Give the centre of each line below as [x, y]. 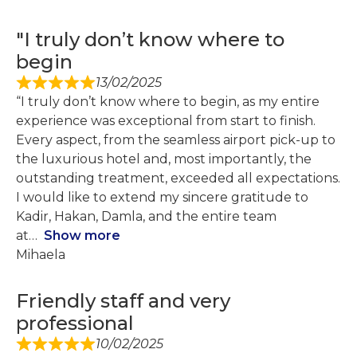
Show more [82, 236]
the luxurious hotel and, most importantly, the [164, 159]
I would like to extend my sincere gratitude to [162, 198]
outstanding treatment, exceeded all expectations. [178, 178]
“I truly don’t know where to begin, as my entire [168, 102]
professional [75, 324]
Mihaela [41, 255]
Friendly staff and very [123, 301]
